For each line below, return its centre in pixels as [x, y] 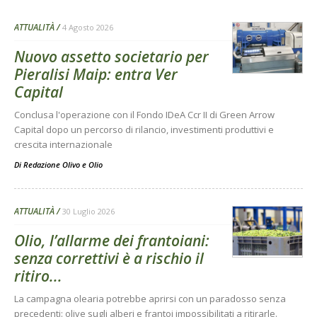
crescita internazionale [63, 144]
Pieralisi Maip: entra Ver [96, 74]
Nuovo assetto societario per [111, 56]
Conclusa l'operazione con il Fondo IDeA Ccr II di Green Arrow [144, 114]
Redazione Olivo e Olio [63, 164]
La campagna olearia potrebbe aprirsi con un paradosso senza [150, 298]
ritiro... [38, 276]
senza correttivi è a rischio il [109, 258]
